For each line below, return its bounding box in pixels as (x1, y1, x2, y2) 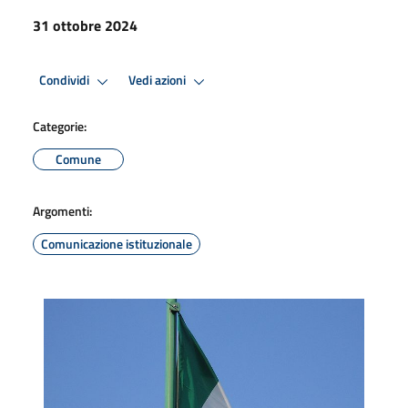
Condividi (39, 70, 92, 91)
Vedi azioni (128, 70, 189, 91)
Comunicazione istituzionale (41, 233, 192, 253)
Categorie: (33, 116, 87, 136)
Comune (56, 148, 101, 168)
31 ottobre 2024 (33, 14, 138, 36)
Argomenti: (33, 200, 92, 220)
